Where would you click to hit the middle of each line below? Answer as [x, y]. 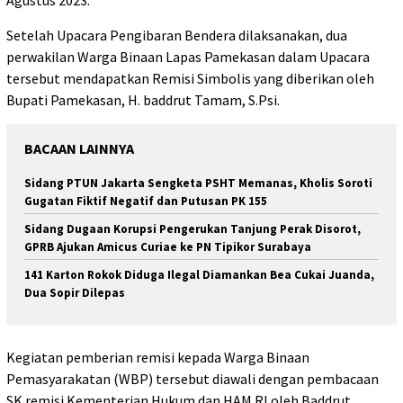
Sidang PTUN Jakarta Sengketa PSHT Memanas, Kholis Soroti [198, 184]
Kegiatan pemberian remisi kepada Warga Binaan [158, 357]
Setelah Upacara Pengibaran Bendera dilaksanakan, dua [177, 36]
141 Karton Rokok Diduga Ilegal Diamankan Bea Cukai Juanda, [199, 275]
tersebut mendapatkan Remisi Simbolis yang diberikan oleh [190, 79]
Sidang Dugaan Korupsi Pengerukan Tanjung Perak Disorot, [193, 229]
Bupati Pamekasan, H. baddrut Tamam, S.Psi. [143, 100]
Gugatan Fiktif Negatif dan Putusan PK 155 [146, 201]
